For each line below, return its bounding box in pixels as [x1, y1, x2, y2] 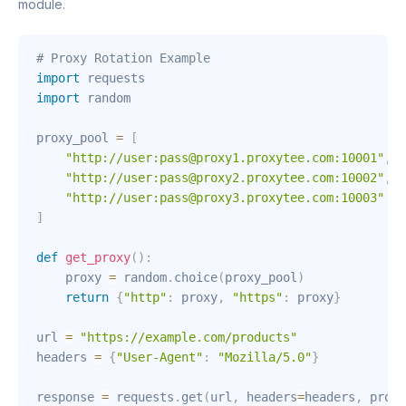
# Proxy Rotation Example [36, 50, 210, 65]
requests [109, 389, 174, 404]
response [36, 389, 101, 404]
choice [174, 269, 217, 285]
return [65, 289, 109, 304]
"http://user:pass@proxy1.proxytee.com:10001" [65, 150, 384, 165]
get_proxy [65, 249, 130, 265]
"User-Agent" [116, 349, 203, 364]
